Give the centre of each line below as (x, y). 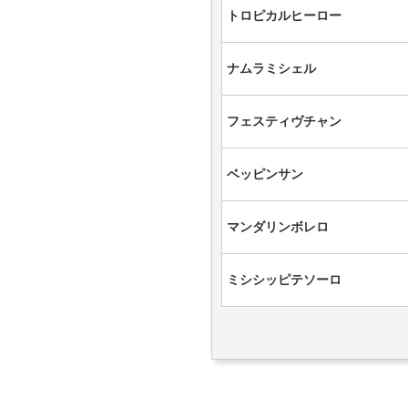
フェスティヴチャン (284, 121)
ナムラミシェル (271, 68)
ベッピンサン (265, 174)
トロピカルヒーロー (284, 15)
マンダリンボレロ (278, 227)
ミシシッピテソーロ (284, 280)
